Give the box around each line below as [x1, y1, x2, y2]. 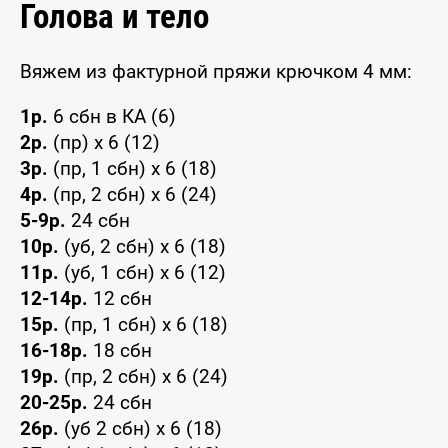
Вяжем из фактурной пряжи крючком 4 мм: [20, 59, 412, 83]
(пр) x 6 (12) [48, 130, 160, 154]
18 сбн [88, 338, 152, 362]
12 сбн [88, 286, 152, 310]
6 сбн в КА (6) [48, 104, 176, 128]
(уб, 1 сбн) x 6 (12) [59, 260, 226, 284]
